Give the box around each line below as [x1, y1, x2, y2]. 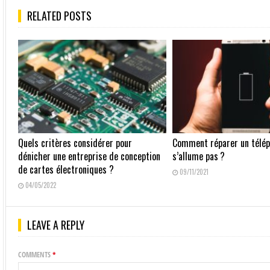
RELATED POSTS [27, 7, 92, 24]
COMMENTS [18, 250, 53, 260]
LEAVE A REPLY [27, 217, 85, 233]
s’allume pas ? [172, 149, 225, 164]
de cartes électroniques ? [18, 162, 115, 177]
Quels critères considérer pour [18, 136, 133, 151]
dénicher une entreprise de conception [18, 149, 161, 164]
